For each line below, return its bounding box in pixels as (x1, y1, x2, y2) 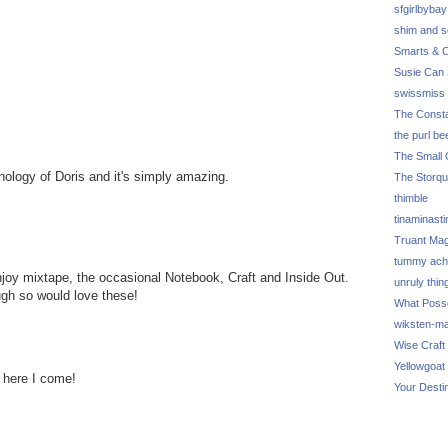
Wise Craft (394, 339, 445, 351)
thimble (394, 192, 428, 204)
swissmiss (394, 87, 445, 99)
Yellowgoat (394, 360, 445, 372)
